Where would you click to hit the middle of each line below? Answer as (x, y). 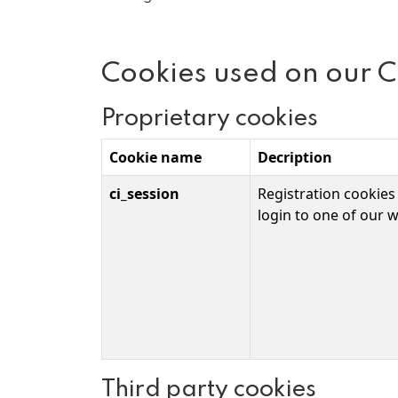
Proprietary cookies (210, 119)
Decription (295, 157)
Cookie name (155, 157)
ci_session (144, 194)
